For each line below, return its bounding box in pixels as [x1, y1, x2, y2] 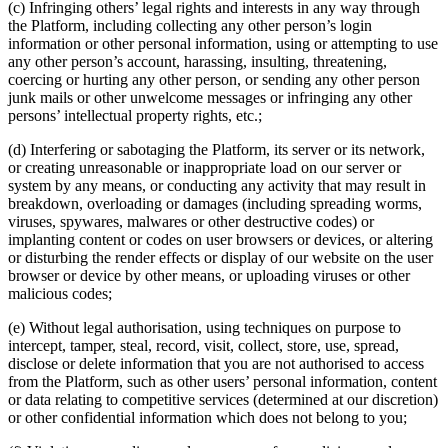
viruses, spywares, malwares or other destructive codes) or [8, 212, 374, 230]
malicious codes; [8, 284, 112, 302]
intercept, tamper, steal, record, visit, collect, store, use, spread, [8, 336, 399, 354]
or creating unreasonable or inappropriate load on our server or [8, 158, 401, 176]
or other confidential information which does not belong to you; [8, 408, 407, 426]
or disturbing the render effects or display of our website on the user [8, 248, 433, 266]
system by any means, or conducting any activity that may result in [8, 176, 426, 194]
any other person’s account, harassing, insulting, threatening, [8, 52, 387, 70]
